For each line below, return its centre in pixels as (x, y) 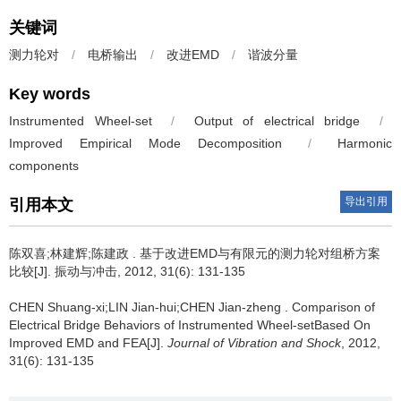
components (44, 166)
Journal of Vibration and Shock (254, 343)
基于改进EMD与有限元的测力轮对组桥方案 (260, 253)
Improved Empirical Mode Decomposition (145, 143)
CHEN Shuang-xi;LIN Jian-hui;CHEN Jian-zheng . (150, 307)
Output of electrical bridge (277, 121)
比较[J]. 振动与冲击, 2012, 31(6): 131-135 (127, 271)
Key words (50, 94)
